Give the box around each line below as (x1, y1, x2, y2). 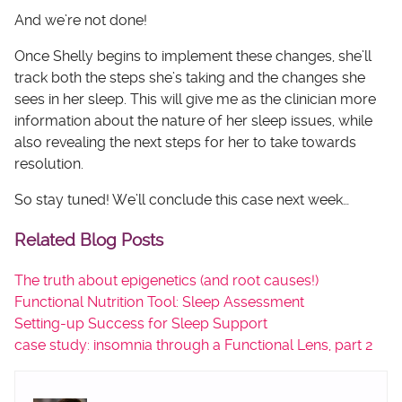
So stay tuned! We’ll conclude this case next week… (14, 191, 349, 209)
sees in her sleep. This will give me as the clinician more (14, 91, 376, 109)
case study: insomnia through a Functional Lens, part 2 (14, 336, 373, 354)
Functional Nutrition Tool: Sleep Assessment (14, 293, 304, 310)
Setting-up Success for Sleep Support (14, 314, 267, 332)
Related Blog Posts (14, 230, 163, 250)
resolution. (14, 155, 83, 173)
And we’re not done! (14, 12, 147, 30)
